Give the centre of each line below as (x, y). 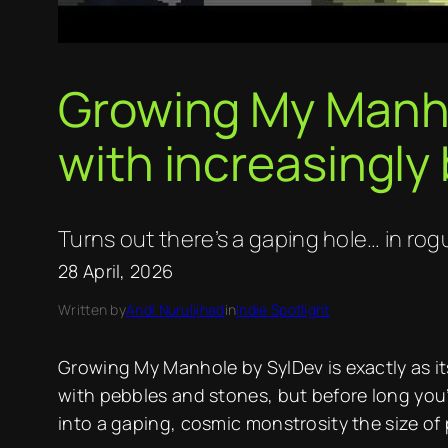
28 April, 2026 (116, 271)
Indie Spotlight (283, 310)
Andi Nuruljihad (175, 310)
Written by (92, 310)
